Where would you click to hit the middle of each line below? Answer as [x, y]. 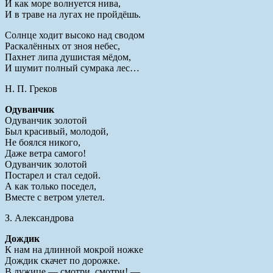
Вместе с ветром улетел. [55, 197]
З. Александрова [39, 218]
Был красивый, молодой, [57, 131]
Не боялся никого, [43, 142]
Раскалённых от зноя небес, [62, 46]
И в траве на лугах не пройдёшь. [73, 14]
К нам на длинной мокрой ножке [74, 249]
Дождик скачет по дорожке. [62, 260]
